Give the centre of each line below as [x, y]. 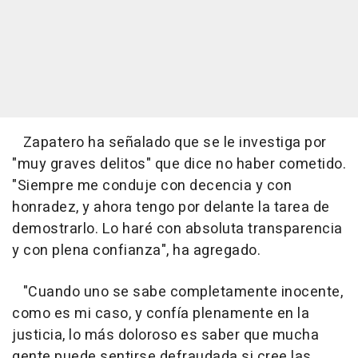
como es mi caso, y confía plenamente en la [161, 313]
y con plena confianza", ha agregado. [136, 250]
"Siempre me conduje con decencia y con [152, 185]
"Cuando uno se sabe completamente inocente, [177, 292]
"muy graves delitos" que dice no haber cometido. [179, 164]
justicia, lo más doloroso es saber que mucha [165, 335]
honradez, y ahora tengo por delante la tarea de [171, 207]
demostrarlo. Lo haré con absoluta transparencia [177, 229]
